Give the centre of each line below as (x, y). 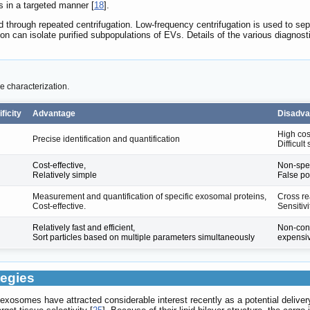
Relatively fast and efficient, (84, 227)
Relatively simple (65, 175)
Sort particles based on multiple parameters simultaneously (144, 237)
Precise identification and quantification (106, 139)
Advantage (54, 113)
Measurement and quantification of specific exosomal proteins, (149, 196)
